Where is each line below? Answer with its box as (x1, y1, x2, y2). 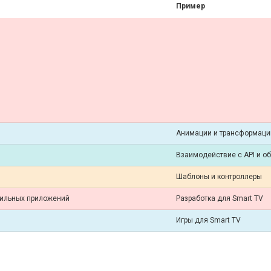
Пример (176, 2, 205, 10)
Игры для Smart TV (176, 216, 241, 224)
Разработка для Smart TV (176, 194, 263, 203)
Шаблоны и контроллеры (176, 172, 262, 181)
